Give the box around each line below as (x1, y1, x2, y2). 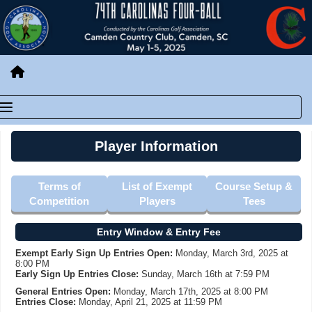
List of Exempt (122, 180, 193, 193)
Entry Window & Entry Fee (97, 226, 221, 238)
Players (139, 195, 175, 208)
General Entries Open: (15, 286, 114, 297)
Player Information (94, 139, 218, 155)
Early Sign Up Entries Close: (15, 269, 139, 280)
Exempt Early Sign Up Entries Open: (15, 248, 175, 259)
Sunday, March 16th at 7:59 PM (139, 269, 270, 280)
